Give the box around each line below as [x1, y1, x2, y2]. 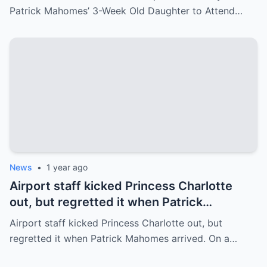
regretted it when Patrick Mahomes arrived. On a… [10, 232, 237, 244]
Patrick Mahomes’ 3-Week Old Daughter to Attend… [10, 5, 243, 17]
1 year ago [46, 162, 88, 172]
